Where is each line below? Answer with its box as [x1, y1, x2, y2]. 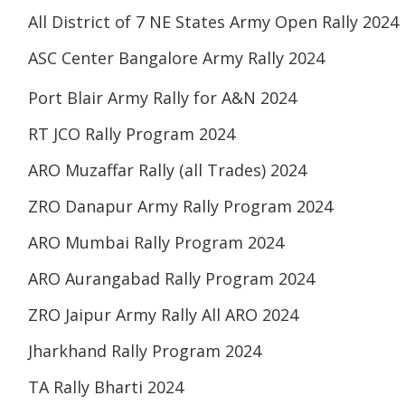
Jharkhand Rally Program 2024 [28, 340, 261, 363]
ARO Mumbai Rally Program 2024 [28, 231, 284, 254]
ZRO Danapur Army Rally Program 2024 [28, 195, 333, 218]
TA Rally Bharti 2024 [28, 376, 184, 399]
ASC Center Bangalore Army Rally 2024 [28, 47, 325, 70]
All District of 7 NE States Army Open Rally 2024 [28, 11, 399, 33]
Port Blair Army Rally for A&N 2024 [28, 87, 297, 109]
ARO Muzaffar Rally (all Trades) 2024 [28, 159, 306, 182]
